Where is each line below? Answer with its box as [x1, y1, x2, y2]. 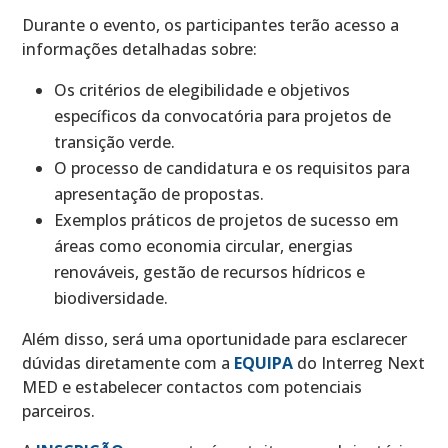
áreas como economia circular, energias [54, 234, 354, 257]
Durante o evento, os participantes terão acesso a [22, 13, 400, 36]
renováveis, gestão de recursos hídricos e [54, 260, 366, 283]
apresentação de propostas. [54, 182, 265, 205]
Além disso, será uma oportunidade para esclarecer [22, 327, 408, 350]
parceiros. [22, 399, 96, 422]
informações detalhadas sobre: [22, 37, 258, 60]
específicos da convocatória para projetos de [54, 104, 392, 127]
